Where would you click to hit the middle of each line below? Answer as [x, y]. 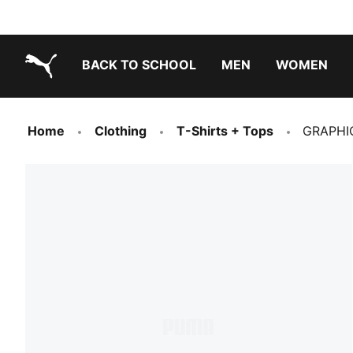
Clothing [121, 131]
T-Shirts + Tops [225, 131]
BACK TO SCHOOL [139, 65]
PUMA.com [58, 91]
